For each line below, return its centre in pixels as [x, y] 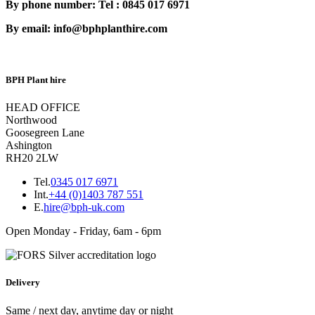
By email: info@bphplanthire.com [86, 28]
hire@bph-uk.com [84, 207]
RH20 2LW [32, 158]
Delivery [23, 283]
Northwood [31, 120]
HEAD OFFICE [43, 108]
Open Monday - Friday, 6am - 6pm [83, 231]
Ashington [29, 146]
